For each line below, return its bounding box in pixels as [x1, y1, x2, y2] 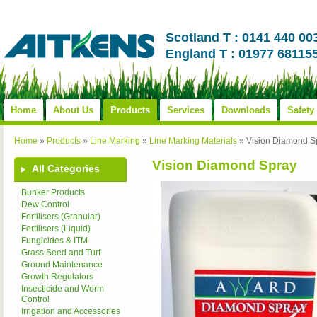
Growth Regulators [21, 272, 93, 282]
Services [167, 105, 204, 115]
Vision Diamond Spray [152, 158, 297, 173]
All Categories [32, 163, 100, 174]
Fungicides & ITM [21, 236, 88, 246]
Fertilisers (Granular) [21, 212, 100, 221]
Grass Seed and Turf [21, 248, 100, 258]
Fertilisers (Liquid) [21, 224, 91, 234]
